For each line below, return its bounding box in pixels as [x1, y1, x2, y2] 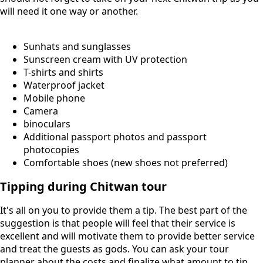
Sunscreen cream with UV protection [23, 53, 187, 66]
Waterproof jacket [23, 79, 104, 92]
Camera [23, 104, 58, 118]
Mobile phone [23, 92, 85, 105]
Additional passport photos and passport [23, 130, 207, 144]
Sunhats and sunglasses [23, 40, 131, 53]
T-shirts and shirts [23, 66, 103, 79]
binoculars [23, 117, 70, 131]
